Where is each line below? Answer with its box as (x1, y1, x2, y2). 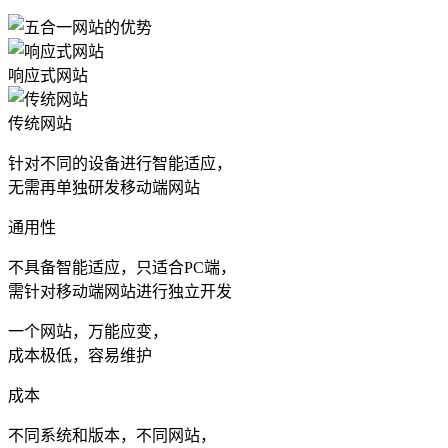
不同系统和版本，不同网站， (8, 426, 216, 444)
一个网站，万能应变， (8, 322, 168, 340)
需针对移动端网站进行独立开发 (8, 282, 232, 300)
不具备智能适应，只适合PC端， (8, 258, 236, 276)
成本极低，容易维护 (8, 346, 152, 364)
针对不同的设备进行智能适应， (8, 154, 232, 172)
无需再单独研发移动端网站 (8, 178, 200, 196)
